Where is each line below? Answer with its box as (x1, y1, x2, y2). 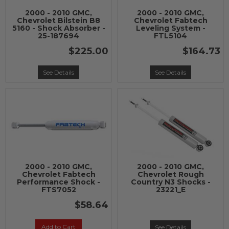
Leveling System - (135, 24, 205, 33)
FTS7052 (41, 185, 76, 194)
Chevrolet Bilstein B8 (17, 16, 100, 25)
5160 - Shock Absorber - (12, 24, 105, 33)
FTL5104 (154, 31, 187, 40)
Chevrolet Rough (137, 170, 204, 179)
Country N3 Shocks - (130, 177, 211, 187)
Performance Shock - (17, 177, 100, 187)
